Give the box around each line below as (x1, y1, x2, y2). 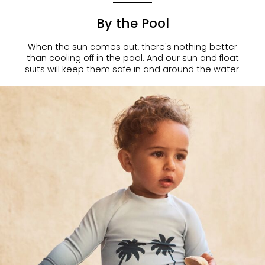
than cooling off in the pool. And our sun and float (26, 52, 239, 64)
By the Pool (96, 14, 169, 33)
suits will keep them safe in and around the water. (24, 63, 241, 76)
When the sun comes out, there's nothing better (28, 41, 237, 53)
